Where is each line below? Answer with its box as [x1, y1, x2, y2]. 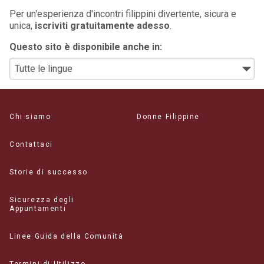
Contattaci [9, 140, 53, 148]
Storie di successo [9, 167, 88, 176]
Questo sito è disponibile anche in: [9, 41, 162, 52]
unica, [9, 19, 35, 31]
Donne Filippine [137, 112, 200, 121]
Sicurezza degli [9, 195, 74, 204]
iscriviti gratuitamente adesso [35, 19, 170, 31]
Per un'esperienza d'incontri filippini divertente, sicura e [9, 8, 236, 19]
